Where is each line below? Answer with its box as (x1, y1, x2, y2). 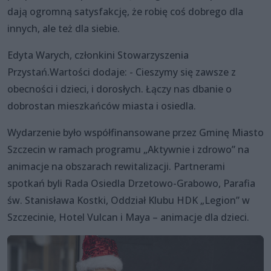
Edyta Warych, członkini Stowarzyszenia (7, 48, 189, 62)
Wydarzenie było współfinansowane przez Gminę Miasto (7, 125, 264, 139)
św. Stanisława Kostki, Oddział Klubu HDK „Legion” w (7, 193, 250, 207)
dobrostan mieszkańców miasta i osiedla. (7, 99, 196, 113)
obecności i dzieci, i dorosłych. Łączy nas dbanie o (7, 82, 232, 96)
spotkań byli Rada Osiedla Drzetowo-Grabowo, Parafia (7, 176, 255, 190)
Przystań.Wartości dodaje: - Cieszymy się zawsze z (7, 65, 236, 79)
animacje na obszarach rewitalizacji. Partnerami (7, 159, 225, 173)
